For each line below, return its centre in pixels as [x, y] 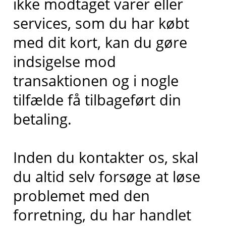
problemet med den [81, 195]
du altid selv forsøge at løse [106, 176]
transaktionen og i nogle [96, 80]
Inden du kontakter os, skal [105, 157]
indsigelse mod [64, 61]
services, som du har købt [101, 23]
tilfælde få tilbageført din [97, 99]
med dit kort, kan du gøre [100, 42]
